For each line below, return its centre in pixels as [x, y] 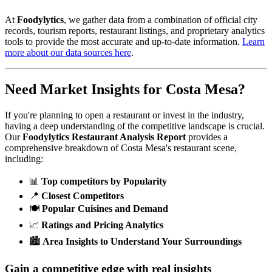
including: [24, 158]
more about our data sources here [68, 53]
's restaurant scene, [201, 148]
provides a [207, 137]
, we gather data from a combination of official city [161, 20]
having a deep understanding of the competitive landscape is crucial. [135, 126]
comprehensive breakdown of [63, 148]
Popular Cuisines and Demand [105, 208]
